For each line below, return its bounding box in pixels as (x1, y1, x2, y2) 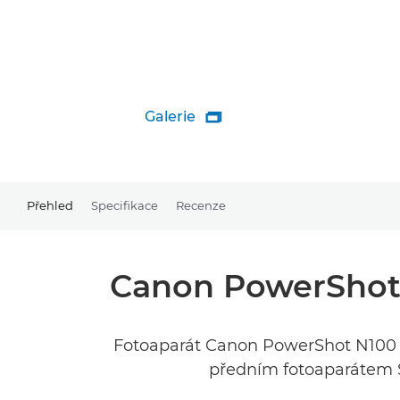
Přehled (27, 197, 73, 212)
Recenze (176, 197, 226, 212)
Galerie (145, 108, 196, 125)
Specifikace (91, 197, 158, 212)
